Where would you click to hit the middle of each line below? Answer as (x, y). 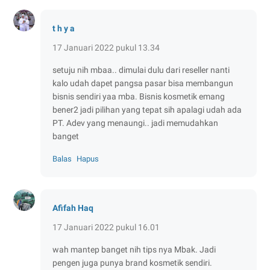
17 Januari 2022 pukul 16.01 (106, 227)
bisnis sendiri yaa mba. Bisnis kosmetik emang (139, 96)
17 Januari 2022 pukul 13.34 (106, 47)
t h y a (64, 28)
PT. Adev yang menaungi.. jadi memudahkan (135, 123)
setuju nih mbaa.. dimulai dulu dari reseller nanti (141, 70)
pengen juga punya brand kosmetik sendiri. (132, 262)
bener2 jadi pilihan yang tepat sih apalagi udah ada (147, 109)
